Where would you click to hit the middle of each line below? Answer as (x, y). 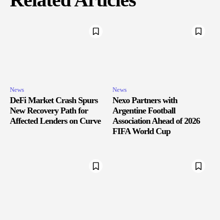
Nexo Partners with (145, 100)
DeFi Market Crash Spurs (54, 100)
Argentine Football (144, 111)
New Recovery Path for (49, 111)
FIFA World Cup (141, 131)
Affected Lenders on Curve (55, 121)
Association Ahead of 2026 (156, 121)
